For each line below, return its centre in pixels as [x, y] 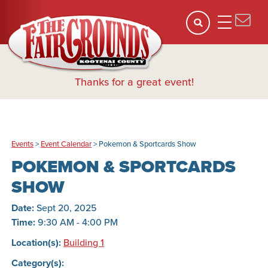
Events [23, 144]
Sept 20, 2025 [67, 208]
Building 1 [84, 243]
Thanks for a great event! [134, 82]
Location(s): [38, 243]
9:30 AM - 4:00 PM [78, 222]
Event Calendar [66, 144]
